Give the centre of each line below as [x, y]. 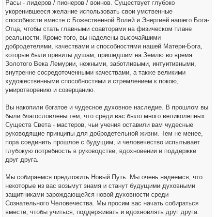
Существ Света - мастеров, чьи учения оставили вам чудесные [99, 125]
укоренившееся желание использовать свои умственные [89, 11]
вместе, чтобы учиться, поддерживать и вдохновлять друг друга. [102, 212]
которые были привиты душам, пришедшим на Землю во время [99, 55]
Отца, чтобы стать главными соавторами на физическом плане [99, 29]
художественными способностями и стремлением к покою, [92, 81]
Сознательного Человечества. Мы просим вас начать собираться [102, 203]
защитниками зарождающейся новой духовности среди [87, 194]
